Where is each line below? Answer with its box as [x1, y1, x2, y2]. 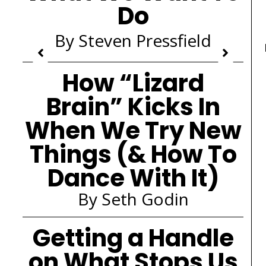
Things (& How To [29, 138, 237, 171]
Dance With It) [47, 161, 219, 195]
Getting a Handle [32, 221, 234, 255]
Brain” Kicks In [46, 90, 220, 123]
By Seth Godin [77, 188, 189, 210]
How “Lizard [62, 66, 204, 100]
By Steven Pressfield [55, 29, 211, 52]
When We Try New [24, 114, 242, 147]
